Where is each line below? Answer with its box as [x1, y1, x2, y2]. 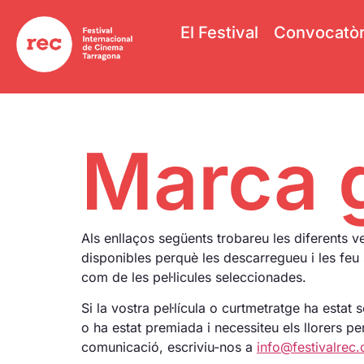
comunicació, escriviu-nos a [81, 339, 257, 356]
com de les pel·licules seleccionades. [81, 268, 306, 285]
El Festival [180, 23, 258, 42]
